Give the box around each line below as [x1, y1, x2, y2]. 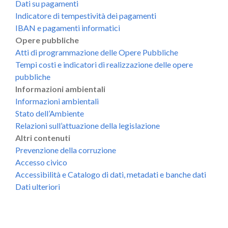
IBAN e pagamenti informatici [15, 22, 120, 33]
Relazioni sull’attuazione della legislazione [15, 120, 160, 130]
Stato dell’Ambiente [15, 108, 84, 118]
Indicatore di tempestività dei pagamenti [15, 10, 156, 20]
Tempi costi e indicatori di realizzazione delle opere [15, 59, 193, 69]
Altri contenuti [15, 132, 70, 142]
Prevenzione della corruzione [15, 145, 116, 155]
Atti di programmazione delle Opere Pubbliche [15, 47, 178, 57]
